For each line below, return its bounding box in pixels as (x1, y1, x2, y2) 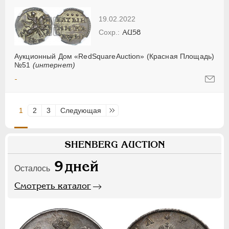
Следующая (60, 106, 101, 114)
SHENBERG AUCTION (64, 139, 165, 150)
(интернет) (32, 60, 75, 69)
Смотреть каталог (14, 180, 91, 191)
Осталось (14, 164, 50, 173)
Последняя (111, 106, 148, 114)
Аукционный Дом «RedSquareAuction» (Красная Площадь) (14, 52, 215, 60)
